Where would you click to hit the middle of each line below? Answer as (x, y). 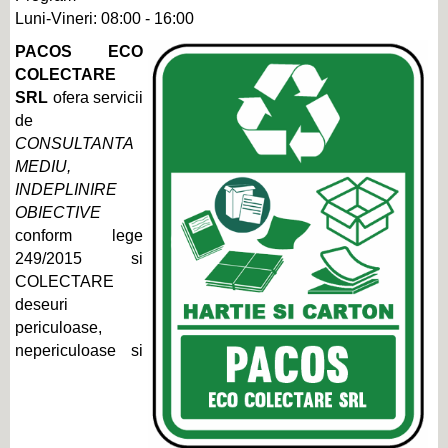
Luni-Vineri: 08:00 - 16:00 (104, 18)
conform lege (79, 235)
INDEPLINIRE (66, 189)
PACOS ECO (79, 51)
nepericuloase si (79, 350)
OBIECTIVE (58, 212)
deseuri (41, 304)
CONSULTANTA (74, 143)
